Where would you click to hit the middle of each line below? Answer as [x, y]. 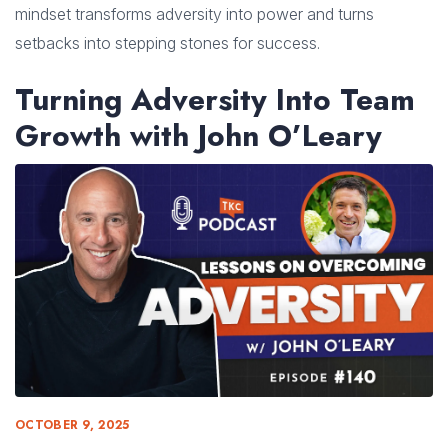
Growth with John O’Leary [198, 136]
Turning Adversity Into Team [215, 100]
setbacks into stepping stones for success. [167, 43]
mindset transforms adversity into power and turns [194, 14]
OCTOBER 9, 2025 [72, 424]
